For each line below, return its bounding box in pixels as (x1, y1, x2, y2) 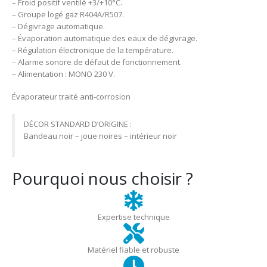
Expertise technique (97, 211, 170, 222)
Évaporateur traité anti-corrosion (12, 91, 131, 103)
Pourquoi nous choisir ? (12, 166, 193, 190)
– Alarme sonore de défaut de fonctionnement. (12, 56, 182, 67)
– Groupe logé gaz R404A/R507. (12, 8, 124, 20)
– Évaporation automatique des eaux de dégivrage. (12, 32, 197, 44)
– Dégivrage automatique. (12, 20, 105, 32)
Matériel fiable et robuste (88, 244, 179, 255)
